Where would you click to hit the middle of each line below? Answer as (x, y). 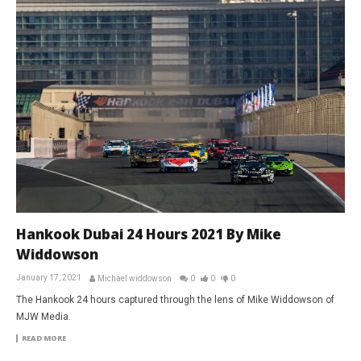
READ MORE (44, 338)
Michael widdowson (135, 279)
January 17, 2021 (49, 278)
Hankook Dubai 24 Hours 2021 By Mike (149, 234)
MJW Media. (44, 317)
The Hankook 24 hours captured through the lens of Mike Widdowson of (175, 300)
